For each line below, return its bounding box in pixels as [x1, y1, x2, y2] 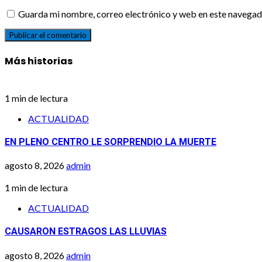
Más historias [5, 54, 73, 68]
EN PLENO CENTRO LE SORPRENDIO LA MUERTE [5, 136, 216, 147]
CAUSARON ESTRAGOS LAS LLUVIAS [5, 226, 167, 237]
